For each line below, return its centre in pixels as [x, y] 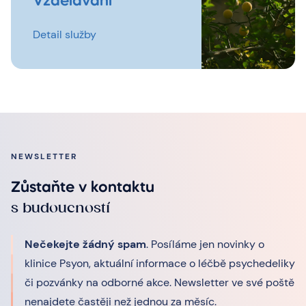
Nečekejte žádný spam [85, 244]
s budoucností [60, 207]
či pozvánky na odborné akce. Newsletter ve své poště [159, 282]
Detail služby [65, 34]
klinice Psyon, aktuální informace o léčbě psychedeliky [160, 263]
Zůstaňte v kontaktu [83, 187]
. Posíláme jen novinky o [205, 244]
